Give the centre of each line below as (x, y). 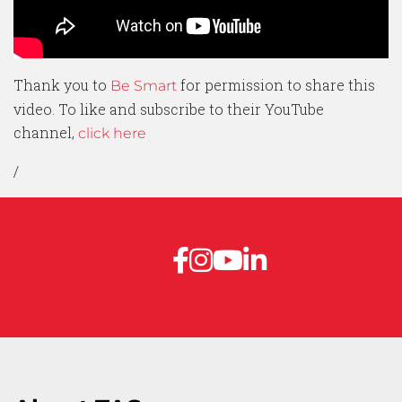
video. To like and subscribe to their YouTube (169, 109)
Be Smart (144, 85)
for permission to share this (276, 84)
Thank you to (62, 84)
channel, (46, 132)
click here (112, 133)
